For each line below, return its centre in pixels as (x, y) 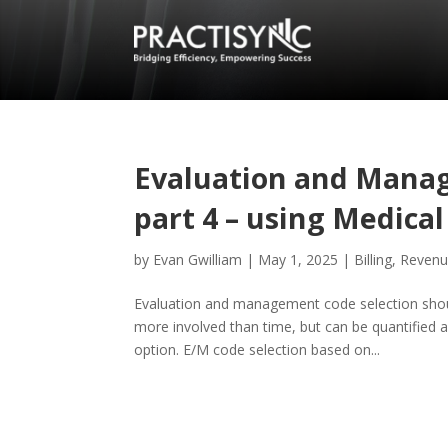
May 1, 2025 (298, 259)
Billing (373, 259)
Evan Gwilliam (198, 259)
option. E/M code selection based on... (257, 349)
